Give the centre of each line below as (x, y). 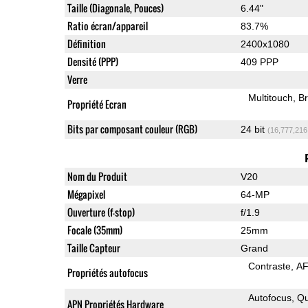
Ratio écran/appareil (107, 25)
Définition (86, 43)
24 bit (254, 129)
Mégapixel (86, 194)
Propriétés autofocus (107, 272)
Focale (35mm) (95, 230)
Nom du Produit (97, 176)
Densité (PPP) (92, 61)
